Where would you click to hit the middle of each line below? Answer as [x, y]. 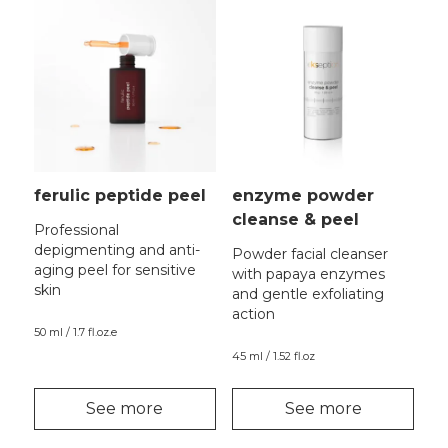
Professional [76, 229]
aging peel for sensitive [114, 269]
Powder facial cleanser [309, 253]
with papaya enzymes [308, 273]
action [253, 313]
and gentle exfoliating [307, 293]
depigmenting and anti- [116, 249]
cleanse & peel [295, 219]
